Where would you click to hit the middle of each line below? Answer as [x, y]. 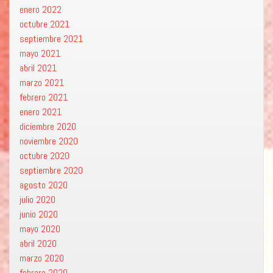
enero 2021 [41, 112]
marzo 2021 [42, 83]
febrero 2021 [44, 97]
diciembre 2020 [48, 127]
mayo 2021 [40, 54]
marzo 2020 [42, 258]
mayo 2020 [40, 229]
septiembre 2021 [51, 39]
